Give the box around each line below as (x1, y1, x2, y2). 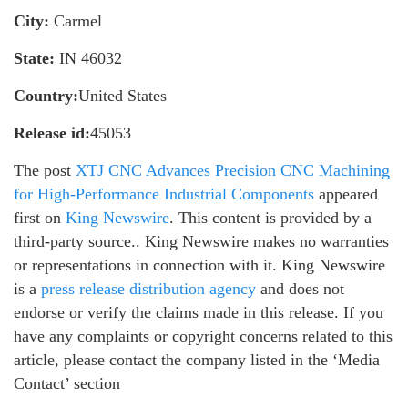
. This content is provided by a (169, 209, 372, 228)
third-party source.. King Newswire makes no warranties (14, 232, 389, 251)
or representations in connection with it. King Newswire (14, 256, 385, 275)
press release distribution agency (41, 280, 256, 299)
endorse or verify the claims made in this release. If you (14, 303, 383, 322)
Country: (14, 87, 78, 106)
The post (14, 161, 76, 180)
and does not (256, 280, 344, 299)
